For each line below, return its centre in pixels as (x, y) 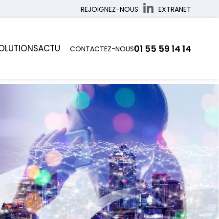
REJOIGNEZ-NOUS (109, 9)
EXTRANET (175, 9)
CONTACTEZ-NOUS (102, 49)
